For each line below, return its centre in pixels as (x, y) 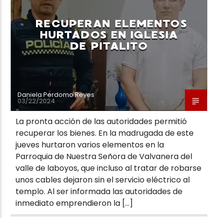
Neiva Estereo (42, 68)
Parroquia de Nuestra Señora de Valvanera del (104, 156)
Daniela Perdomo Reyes (56, 94)
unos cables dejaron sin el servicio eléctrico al (103, 180)
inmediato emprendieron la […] (74, 203)
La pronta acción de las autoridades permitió (101, 121)
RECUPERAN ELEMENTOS (111, 23)
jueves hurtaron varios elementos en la (90, 145)
